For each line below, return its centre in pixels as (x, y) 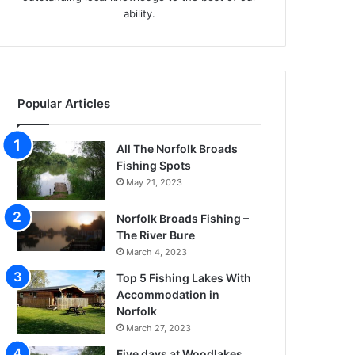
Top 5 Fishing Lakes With (184, 277)
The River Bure (156, 235)
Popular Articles (64, 103)
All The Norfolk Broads (177, 148)
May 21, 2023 (155, 182)
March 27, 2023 (159, 328)
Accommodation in (168, 294)
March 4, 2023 (157, 252)
